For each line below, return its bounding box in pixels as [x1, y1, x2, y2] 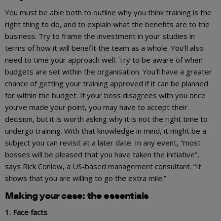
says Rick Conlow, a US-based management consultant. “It [5, 161, 201, 171]
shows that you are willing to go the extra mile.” [5, 173, 166, 183]
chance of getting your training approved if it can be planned [5, 78, 208, 88]
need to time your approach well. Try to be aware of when [5, 54, 203, 65]
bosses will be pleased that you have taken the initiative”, [5, 149, 199, 159]
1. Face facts [5, 207, 47, 218]
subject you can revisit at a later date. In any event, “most [5, 137, 201, 147]
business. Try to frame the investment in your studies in [5, 31, 195, 41]
